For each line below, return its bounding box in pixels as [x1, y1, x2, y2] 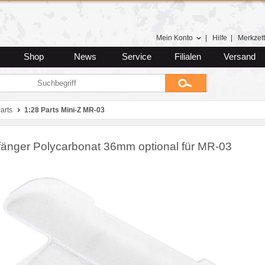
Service [121, 52, 151, 62]
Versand [223, 52, 256, 62]
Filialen [174, 52, 201, 62]
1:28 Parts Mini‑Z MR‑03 [24, 106, 105, 114]
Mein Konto [156, 34, 193, 42]
